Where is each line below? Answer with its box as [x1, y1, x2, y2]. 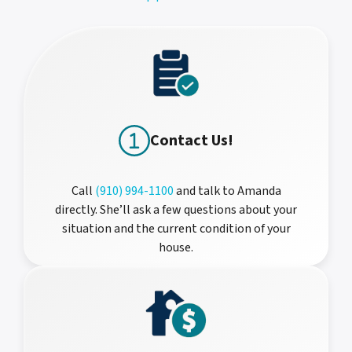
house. [159, 239, 193, 257]
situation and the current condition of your [61, 220, 291, 238]
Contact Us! [150, 130, 233, 152]
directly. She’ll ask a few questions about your [55, 201, 297, 219]
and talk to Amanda [173, 182, 281, 200]
